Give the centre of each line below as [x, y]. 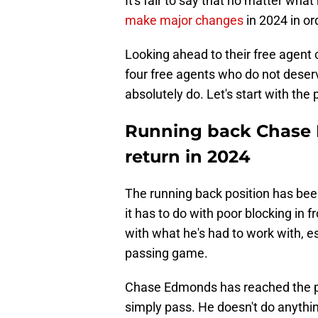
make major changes [184, 21]
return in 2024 [188, 157]
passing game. [166, 253]
